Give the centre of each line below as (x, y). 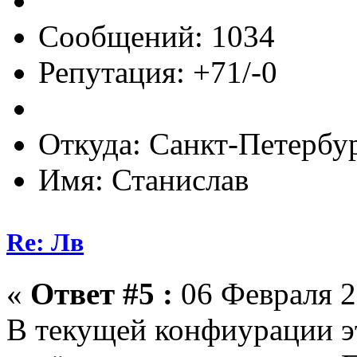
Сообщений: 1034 (157, 37)
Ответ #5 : (102, 293)
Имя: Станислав (143, 180)
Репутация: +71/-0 (158, 73)
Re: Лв (45, 243)
